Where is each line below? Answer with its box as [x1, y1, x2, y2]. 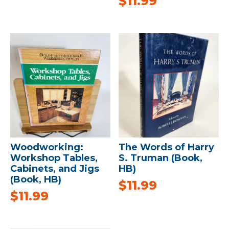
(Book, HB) [10, 174, 61, 186]
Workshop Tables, [10, 152, 98, 164]
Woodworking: [10, 142, 83, 153]
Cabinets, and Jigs [10, 163, 99, 175]
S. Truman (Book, [119, 152, 203, 164]
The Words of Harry [119, 142, 215, 153]
